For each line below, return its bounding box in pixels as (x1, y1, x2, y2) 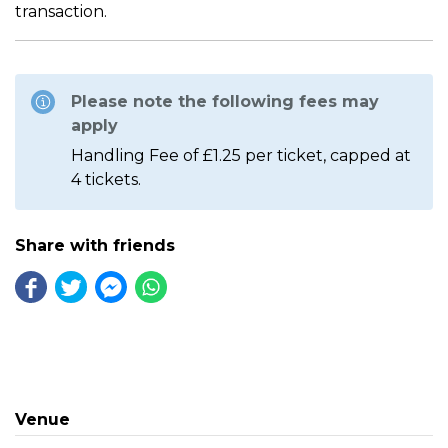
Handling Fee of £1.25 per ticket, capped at (71, 145, 411, 165)
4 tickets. (71, 169, 141, 189)
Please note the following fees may (71, 91, 379, 111)
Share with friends (15, 235, 175, 255)
